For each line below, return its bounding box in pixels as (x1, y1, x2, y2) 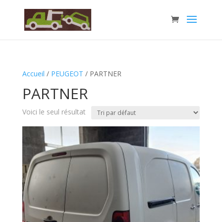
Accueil (22, 69, 45, 78)
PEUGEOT (51, 69, 83, 78)
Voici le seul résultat (22, 107, 86, 116)
